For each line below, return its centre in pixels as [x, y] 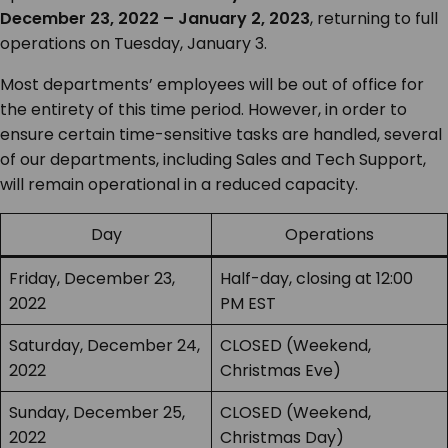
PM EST [248, 304]
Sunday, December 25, [97, 413]
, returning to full [374, 19]
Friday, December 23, [92, 279]
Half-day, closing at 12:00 [316, 279]
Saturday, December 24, [104, 346]
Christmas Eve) [280, 371]
